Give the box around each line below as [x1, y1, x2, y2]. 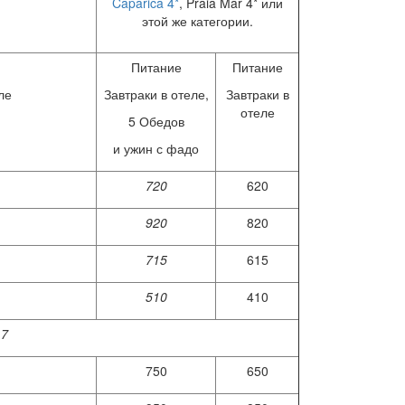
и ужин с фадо [113, 139, 199, 158]
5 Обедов [127, 112, 184, 131]
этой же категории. [142, 12, 253, 31]
